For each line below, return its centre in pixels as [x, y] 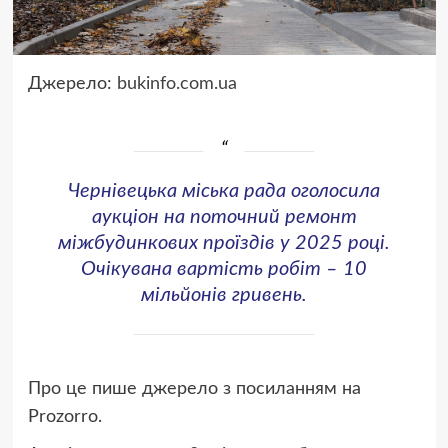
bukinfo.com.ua [176, 83]
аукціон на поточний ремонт [224, 216]
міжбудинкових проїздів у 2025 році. [224, 242]
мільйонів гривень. [224, 294]
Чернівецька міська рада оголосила [224, 190]
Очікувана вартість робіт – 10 [224, 268]
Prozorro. [64, 416]
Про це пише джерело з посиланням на [194, 388]
